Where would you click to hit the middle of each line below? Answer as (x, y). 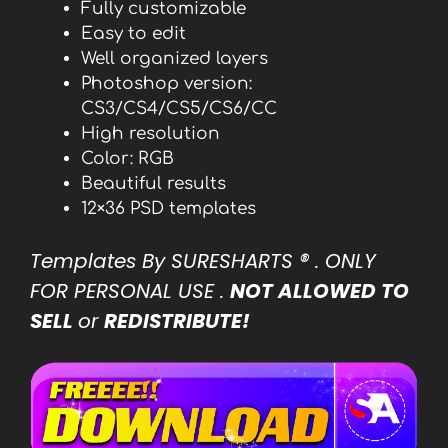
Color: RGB (127, 158)
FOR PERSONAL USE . (130, 291)
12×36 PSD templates (168, 208)
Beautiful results (153, 183)
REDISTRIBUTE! (177, 321)
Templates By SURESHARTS (164, 261)
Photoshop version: (166, 83)
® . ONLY (337, 261)
